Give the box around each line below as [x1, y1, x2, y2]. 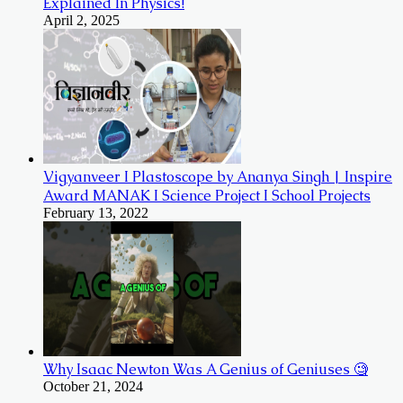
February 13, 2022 [43, 204, 148, 220]
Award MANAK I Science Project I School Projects [43, 185, 371, 205]
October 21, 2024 [43, 378, 143, 394]
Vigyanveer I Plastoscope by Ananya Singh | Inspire [43, 166, 392, 186]
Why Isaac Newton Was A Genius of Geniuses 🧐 [43, 359, 368, 379]
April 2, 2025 [43, 12, 120, 28]
